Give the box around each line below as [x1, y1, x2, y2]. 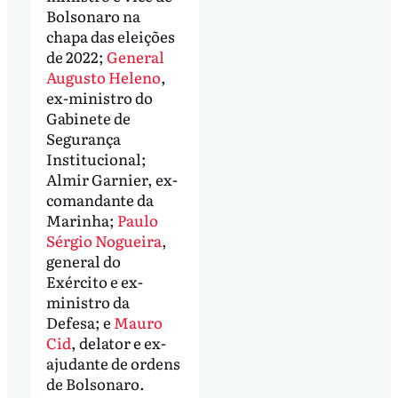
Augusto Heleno [45, 65, 161, 88]
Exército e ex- [45, 269, 143, 292]
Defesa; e [45, 310, 114, 333]
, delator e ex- [70, 330, 166, 354]
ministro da [45, 290, 130, 313]
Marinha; [45, 208, 117, 231]
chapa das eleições [45, 24, 175, 47]
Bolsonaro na [45, 4, 140, 27]
